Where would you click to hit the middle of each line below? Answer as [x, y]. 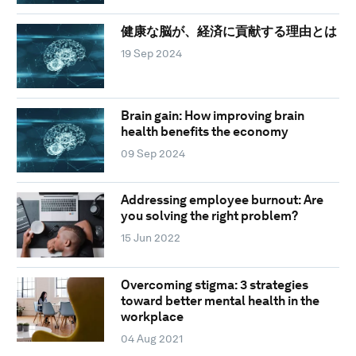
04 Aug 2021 [151, 338]
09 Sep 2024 [153, 154]
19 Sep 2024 [151, 53]
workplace [152, 316]
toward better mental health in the [220, 300]
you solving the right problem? [209, 216]
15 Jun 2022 [150, 238]
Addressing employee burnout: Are [222, 200]
